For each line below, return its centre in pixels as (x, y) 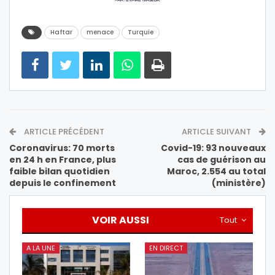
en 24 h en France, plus (63, 160)
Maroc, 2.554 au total (216, 172)
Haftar (61, 33)
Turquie (141, 33)
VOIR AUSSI (121, 220)
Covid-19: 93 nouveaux (213, 148)
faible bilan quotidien (60, 172)
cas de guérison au (222, 160)
